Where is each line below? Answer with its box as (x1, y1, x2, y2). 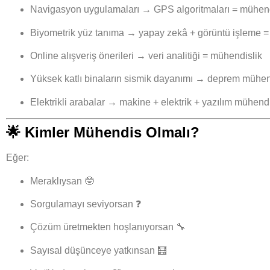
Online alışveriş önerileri (30, 50, 134, 61)
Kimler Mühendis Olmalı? (25, 124, 199, 141)
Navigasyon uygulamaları (30, 4, 139, 15)
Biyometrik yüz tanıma (30, 27, 124, 38)
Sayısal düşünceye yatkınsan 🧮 (30, 245, 167, 256)
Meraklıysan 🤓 (30, 175, 94, 186)
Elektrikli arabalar (30, 96, 105, 107)
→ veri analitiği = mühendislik (134, 50, 262, 61)
